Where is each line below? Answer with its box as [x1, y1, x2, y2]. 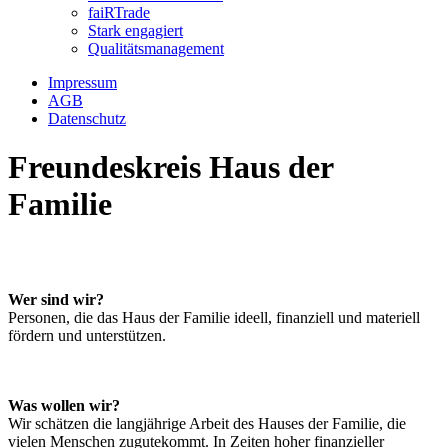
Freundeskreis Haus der [8, 149, 333, 186]
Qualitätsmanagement [88, 40, 224, 57]
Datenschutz [48, 110, 126, 127]
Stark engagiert [88, 22, 183, 39]
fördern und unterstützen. [8, 326, 166, 344]
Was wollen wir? [8, 396, 120, 414]
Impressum [48, 74, 117, 91]
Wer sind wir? [8, 290, 104, 308]
